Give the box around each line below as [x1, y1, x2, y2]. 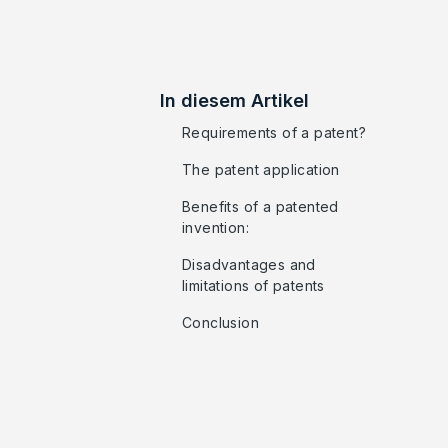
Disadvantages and [182, 255, 316, 273]
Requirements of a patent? [182, 123, 366, 141]
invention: [182, 218, 250, 236]
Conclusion [182, 313, 259, 331]
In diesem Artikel [160, 89, 309, 111]
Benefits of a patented [182, 197, 339, 215]
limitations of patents [182, 276, 325, 294]
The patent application [182, 160, 340, 178]
